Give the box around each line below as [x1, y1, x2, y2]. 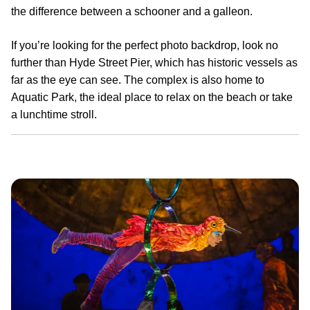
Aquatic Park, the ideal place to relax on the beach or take [11, 91, 293, 103]
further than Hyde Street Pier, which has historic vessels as [11, 56, 298, 69]
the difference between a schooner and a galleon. [11, 5, 253, 17]
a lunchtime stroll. [11, 108, 97, 120]
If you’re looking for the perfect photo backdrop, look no [11, 39, 278, 51]
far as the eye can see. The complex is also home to [11, 73, 264, 86]
